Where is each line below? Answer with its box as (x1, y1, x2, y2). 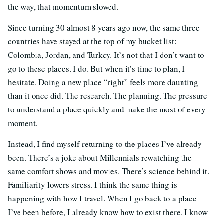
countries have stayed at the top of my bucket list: (8, 36, 177, 47)
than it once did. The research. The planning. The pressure (8, 90, 207, 102)
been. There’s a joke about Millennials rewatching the (8, 152, 192, 163)
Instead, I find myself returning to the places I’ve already (8, 138, 202, 150)
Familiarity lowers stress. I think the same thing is (8, 179, 177, 191)
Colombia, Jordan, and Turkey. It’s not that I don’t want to (8, 49, 204, 61)
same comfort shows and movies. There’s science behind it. (8, 165, 209, 177)
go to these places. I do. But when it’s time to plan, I (8, 63, 185, 74)
